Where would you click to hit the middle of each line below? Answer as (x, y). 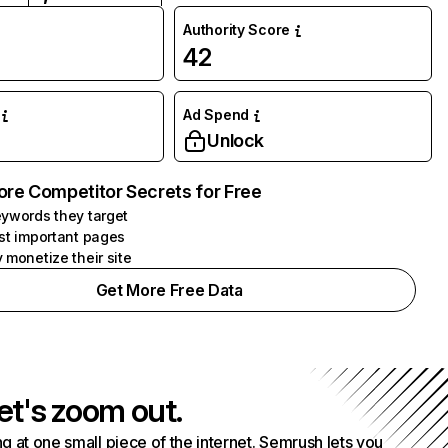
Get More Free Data (169, 290)
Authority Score (237, 29)
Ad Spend (216, 114)
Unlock (236, 140)
